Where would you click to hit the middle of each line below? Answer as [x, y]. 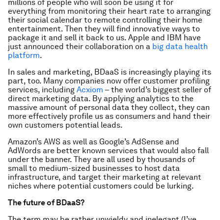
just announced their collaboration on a [80, 46]
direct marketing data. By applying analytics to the [101, 98]
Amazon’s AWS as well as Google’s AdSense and [94, 142]
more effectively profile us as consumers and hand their [109, 116]
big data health [180, 46]
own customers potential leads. [65, 125]
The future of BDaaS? [46, 203]
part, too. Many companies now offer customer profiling [109, 81]
